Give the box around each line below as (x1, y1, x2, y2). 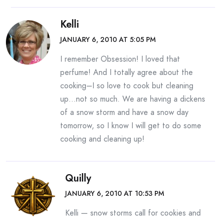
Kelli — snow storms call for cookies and (65, 207, 201, 219)
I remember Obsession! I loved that (60, 53, 180, 65)
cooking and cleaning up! (60, 133, 145, 145)
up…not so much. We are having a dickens (60, 93, 205, 105)
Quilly (65, 171, 91, 185)
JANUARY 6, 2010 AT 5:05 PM (60, 35, 156, 44)
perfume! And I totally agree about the (60, 67, 193, 78)
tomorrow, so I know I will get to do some (60, 120, 201, 131)
